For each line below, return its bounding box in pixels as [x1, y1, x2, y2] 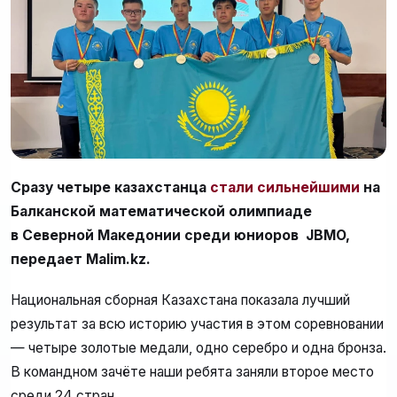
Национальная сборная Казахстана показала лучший [11, 291, 350, 308]
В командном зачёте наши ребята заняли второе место [11, 362, 374, 380]
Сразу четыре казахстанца [11, 179, 210, 197]
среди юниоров [184, 227, 302, 245]
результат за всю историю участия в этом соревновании [11, 315, 384, 332]
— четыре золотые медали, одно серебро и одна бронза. [11, 339, 386, 356]
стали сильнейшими [210, 179, 360, 197]
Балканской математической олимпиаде [11, 203, 312, 221]
